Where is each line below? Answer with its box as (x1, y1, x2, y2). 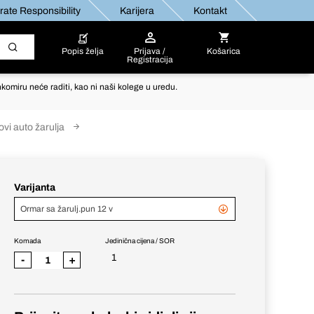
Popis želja (61, 46, 104, 56)
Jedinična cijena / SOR (105, 237, 175, 245)
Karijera (119, 5, 153, 16)
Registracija (126, 55, 173, 64)
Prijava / (134, 46, 166, 56)
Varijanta (14, 182, 55, 193)
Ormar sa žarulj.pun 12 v (20, 204, 113, 214)
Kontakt (193, 5, 226, 16)
